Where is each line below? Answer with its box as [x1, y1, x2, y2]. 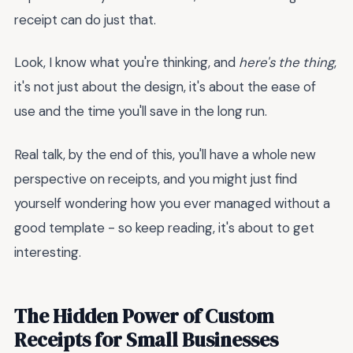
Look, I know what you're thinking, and [14, 54, 239, 72]
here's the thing [239, 54, 334, 72]
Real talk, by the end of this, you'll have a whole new [14, 145, 316, 163]
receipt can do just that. [14, 10, 156, 28]
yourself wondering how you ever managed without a [14, 194, 330, 212]
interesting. [14, 243, 81, 261]
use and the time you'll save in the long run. [14, 102, 267, 121]
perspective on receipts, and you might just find [14, 169, 297, 188]
